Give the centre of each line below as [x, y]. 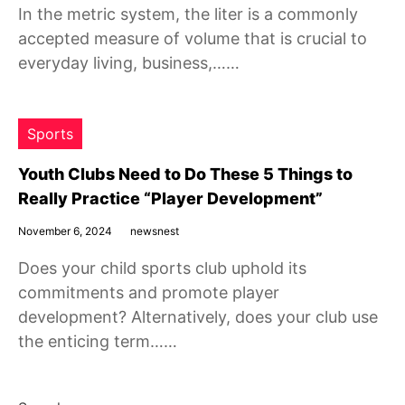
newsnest [155, 231]
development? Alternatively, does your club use [198, 317]
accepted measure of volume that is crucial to [193, 38]
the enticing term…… [98, 341]
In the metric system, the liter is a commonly [188, 14]
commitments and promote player [149, 292]
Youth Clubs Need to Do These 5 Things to [185, 174]
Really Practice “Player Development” [170, 198]
